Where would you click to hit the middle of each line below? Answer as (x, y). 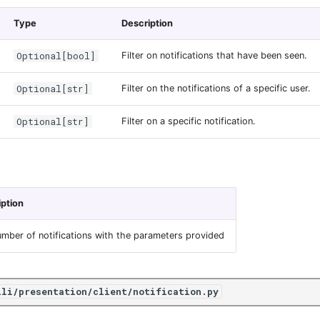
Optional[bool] (56, 55)
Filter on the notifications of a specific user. (216, 88)
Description (147, 23)
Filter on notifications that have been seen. (214, 55)
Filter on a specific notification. (189, 121)
